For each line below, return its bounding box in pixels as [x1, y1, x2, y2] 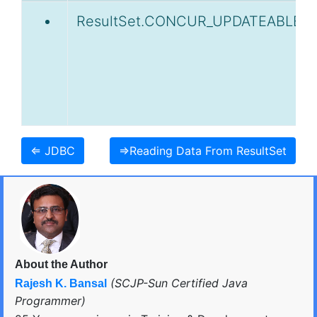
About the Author [15, 258, 108, 271]
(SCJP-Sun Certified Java [107, 276, 248, 291]
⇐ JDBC [30, 144, 75, 158]
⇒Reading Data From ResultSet [119, 144, 287, 158]
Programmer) [15, 294, 86, 309]
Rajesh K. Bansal [15, 277, 107, 290]
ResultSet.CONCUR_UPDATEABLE [76, 13, 301, 30]
